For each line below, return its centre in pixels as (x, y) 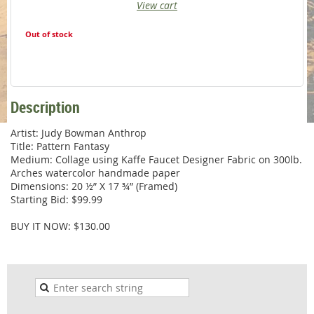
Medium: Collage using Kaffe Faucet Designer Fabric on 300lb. (156, 159)
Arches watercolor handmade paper (95, 172)
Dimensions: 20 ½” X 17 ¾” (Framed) (94, 186)
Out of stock (49, 35)
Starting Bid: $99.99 (56, 199)
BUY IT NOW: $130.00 (60, 226)
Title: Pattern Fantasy (60, 146)
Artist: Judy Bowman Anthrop (78, 132)
